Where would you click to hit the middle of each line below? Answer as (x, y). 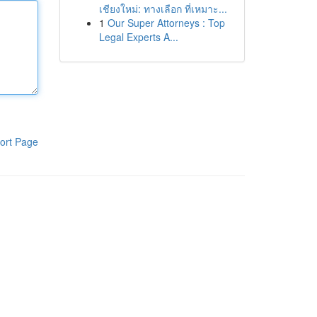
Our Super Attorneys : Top (166, 23)
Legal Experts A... (138, 37)
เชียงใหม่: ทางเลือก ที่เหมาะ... (163, 8)
